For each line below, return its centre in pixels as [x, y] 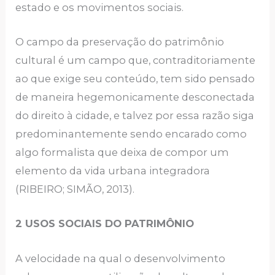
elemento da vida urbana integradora [113, 171]
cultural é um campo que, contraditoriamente [136, 60]
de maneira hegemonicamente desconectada [135, 97]
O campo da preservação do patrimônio [120, 42]
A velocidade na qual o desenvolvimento [121, 258]
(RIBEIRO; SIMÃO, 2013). [75, 189]
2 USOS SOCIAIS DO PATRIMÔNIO [105, 224]
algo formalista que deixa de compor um [122, 153]
